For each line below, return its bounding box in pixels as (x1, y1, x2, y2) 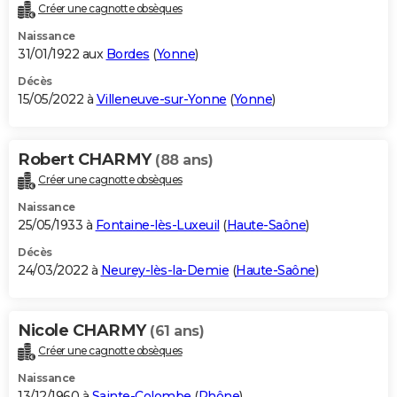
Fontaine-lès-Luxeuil (95, 217, 220, 234)
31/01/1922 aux (18, 46, 106, 63)
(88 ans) (155, 152, 213, 169)
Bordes (105, 46, 150, 63)
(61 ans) (150, 323, 204, 340)
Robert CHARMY (18, 150, 155, 170)
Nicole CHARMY (18, 321, 150, 341)
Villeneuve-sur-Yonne (96, 91, 227, 108)
